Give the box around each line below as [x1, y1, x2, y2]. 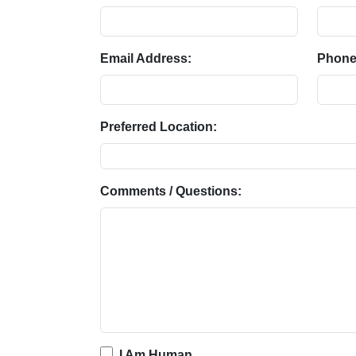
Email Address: [100, 52, 192, 65]
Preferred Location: [100, 120, 217, 133]
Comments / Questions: [100, 184, 242, 198]
